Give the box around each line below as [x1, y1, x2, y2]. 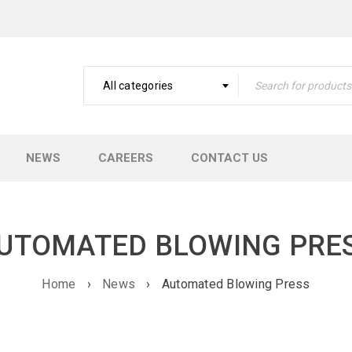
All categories [103, 79, 174, 92]
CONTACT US [191, 151, 268, 165]
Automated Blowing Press [161, 277, 310, 291]
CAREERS [98, 151, 153, 165]
